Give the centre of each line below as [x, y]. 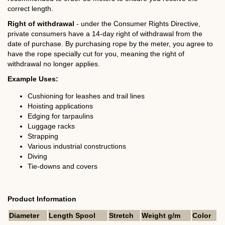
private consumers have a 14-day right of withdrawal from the [105, 34]
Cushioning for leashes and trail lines [86, 96]
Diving [37, 156]
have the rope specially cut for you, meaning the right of [96, 54]
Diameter [24, 215]
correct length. [30, 9]
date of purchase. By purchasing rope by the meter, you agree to [110, 44]
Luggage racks [51, 126]
